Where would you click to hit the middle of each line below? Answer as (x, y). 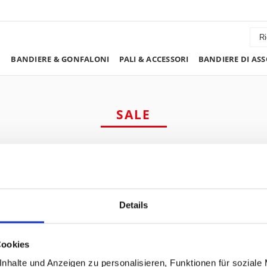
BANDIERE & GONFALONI (60, 59)
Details (133, 205)
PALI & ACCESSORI (154, 59)
